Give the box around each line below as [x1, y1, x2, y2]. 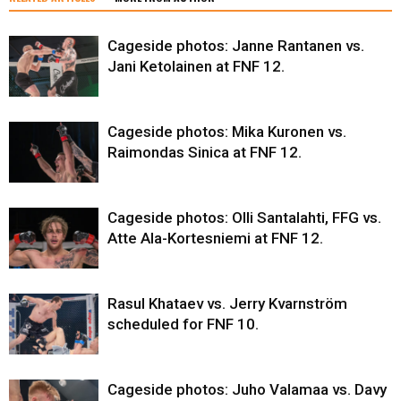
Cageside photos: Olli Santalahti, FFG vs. [107, 208, 381, 226]
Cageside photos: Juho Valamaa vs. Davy [107, 380, 387, 398]
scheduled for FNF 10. [107, 314, 259, 333]
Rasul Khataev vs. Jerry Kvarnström [107, 294, 347, 312]
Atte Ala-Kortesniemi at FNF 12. [107, 228, 323, 247]
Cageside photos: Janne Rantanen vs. [107, 36, 364, 55]
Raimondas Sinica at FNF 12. [107, 142, 302, 161]
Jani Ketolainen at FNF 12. [107, 56, 285, 75]
